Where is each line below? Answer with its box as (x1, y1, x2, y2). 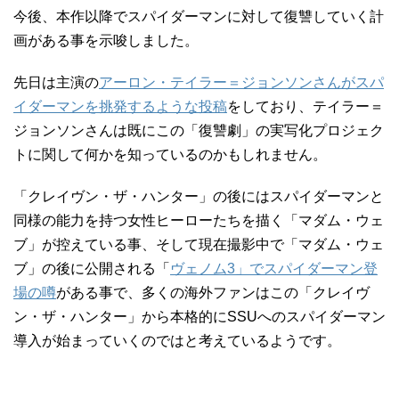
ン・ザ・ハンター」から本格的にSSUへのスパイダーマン (13, 309, 386, 324)
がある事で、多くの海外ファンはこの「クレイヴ (56, 285, 370, 300)
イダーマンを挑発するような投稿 (13, 99, 227, 114)
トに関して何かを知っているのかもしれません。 (13, 147, 327, 162)
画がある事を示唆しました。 (13, 33, 199, 48)
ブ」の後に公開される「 (13, 261, 170, 276)
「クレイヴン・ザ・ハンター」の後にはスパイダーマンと (13, 189, 384, 204)
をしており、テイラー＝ (227, 99, 384, 114)
